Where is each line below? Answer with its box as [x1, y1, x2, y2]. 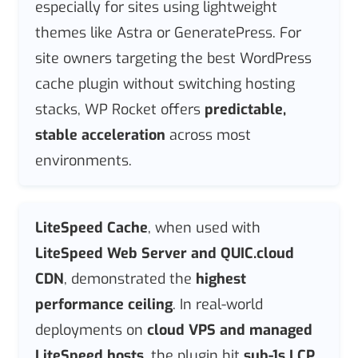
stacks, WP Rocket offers [35, 99, 205, 119]
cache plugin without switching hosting [35, 74, 295, 93]
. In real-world [173, 294, 263, 314]
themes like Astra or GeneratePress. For [35, 22, 301, 42]
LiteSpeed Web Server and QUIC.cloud [35, 243, 294, 263]
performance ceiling [35, 294, 173, 314]
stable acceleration [35, 125, 165, 145]
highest [196, 268, 246, 288]
